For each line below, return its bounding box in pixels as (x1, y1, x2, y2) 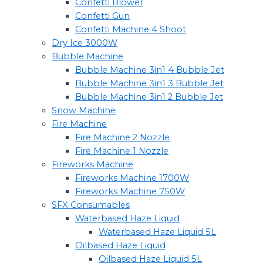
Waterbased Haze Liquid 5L (99, 226, 216, 237)
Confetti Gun (75, 10, 130, 21)
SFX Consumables (52, 199, 130, 210)
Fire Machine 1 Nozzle (75, 145, 168, 156)
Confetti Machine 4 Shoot (75, 23, 186, 35)
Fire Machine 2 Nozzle (75, 131, 170, 143)
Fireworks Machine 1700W (75, 172, 189, 183)
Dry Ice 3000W (52, 37, 117, 48)
